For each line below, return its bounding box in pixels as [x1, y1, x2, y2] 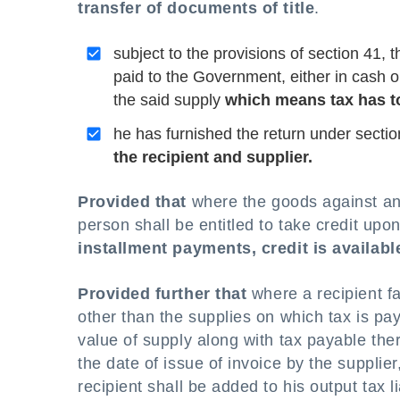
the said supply [113, 91, 225, 109]
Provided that [78, 193, 187, 211]
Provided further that [78, 285, 247, 303]
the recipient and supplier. [113, 148, 312, 166]
